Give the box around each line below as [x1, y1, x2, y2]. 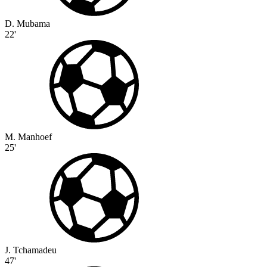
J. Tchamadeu [5, 245, 57, 256]
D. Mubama [5, 18, 50, 29]
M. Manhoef [5, 132, 52, 142]
